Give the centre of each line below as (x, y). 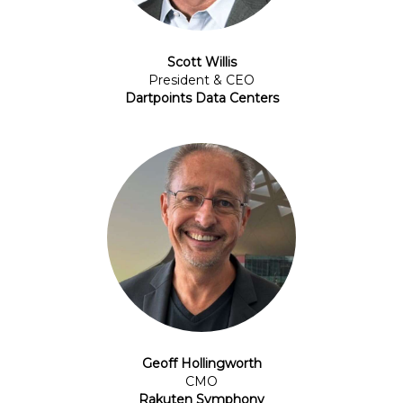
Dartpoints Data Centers (201, 99)
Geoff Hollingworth (201, 364)
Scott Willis (201, 63)
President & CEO (201, 81)
